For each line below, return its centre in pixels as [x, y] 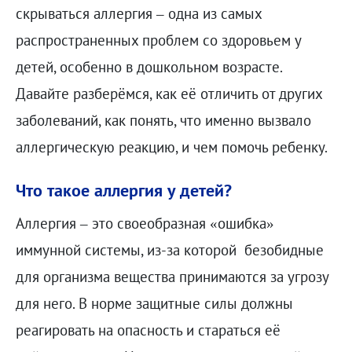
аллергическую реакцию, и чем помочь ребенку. [171, 147]
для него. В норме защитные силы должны [154, 304]
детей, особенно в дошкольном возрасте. [148, 66]
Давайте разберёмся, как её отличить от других [169, 93]
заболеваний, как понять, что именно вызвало [163, 120]
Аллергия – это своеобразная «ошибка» [145, 224]
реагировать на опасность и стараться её [148, 330]
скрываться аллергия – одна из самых [138, 13]
